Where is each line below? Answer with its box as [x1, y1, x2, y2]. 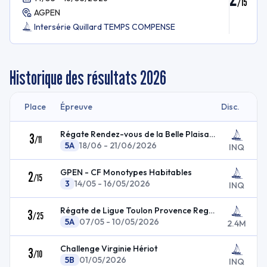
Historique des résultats [10, 66, 137, 89]
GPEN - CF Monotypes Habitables [60, 167, 192, 178]
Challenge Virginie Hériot [60, 243, 157, 254]
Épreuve [60, 101, 92, 112]
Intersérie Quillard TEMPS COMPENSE [34, 21, 175, 32]
